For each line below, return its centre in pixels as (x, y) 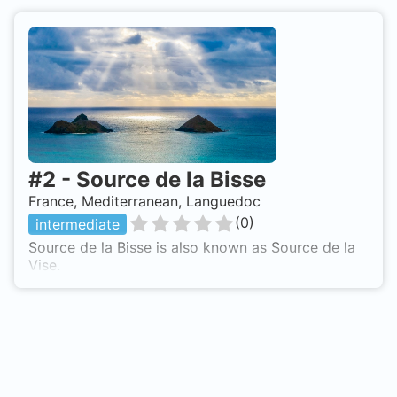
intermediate (78, 225)
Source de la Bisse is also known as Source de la (192, 248)
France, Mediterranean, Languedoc (144, 202)
